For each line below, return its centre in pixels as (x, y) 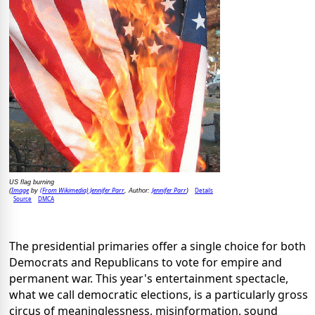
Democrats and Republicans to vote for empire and (146, 262)
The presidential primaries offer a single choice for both (157, 246)
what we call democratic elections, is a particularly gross (159, 294)
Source (22, 198)
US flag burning (32, 182)
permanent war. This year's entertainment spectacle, (149, 278)
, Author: (138, 190)
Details (204, 190)
